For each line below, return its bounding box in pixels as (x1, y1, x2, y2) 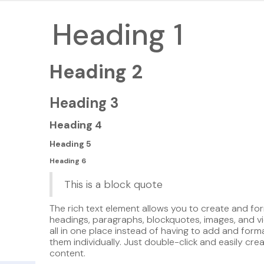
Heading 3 (49, 94, 118, 112)
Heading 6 (49, 156, 86, 166)
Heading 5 (49, 138, 91, 149)
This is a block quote (64, 177, 163, 192)
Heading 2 (49, 60, 143, 84)
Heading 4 (49, 118, 102, 132)
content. (49, 247, 85, 259)
